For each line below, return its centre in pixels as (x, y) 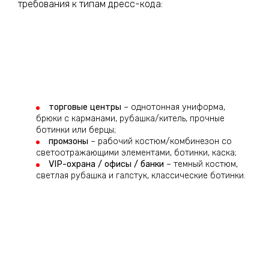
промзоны (68, 142)
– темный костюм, (201, 165)
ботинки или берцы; (76, 130)
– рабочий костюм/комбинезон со (160, 142)
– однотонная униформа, (173, 107)
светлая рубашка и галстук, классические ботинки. (141, 176)
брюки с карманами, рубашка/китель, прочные (130, 119)
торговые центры (85, 107)
